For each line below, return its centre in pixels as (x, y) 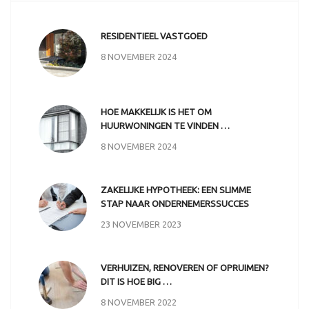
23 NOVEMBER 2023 (141, 224)
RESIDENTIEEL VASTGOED (154, 36)
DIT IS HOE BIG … (136, 281)
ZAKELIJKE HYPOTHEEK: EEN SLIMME (176, 189)
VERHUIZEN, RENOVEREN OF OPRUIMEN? (185, 267)
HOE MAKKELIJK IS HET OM (156, 111)
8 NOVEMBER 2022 (138, 302)
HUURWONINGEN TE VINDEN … (165, 125)
